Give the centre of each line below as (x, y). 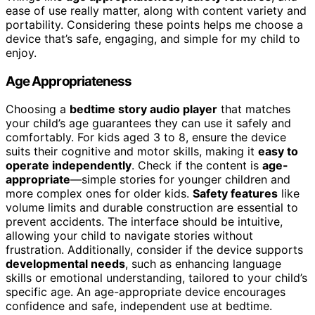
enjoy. (21, 52)
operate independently (69, 166)
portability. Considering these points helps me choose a (154, 24)
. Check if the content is (197, 166)
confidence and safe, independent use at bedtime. (139, 306)
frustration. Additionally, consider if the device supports (154, 250)
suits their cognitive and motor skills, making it (132, 152)
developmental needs (65, 264)
